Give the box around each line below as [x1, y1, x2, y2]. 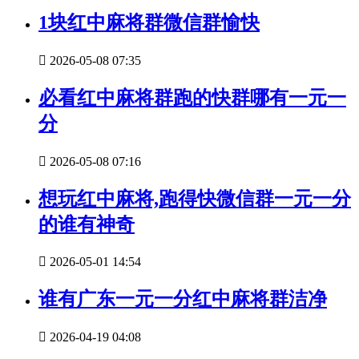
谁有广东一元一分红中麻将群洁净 [38, 288, 327, 310]
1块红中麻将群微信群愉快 [38, 11, 260, 33]
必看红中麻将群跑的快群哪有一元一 [38, 87, 346, 108]
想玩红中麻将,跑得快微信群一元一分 [38, 188, 351, 209]
